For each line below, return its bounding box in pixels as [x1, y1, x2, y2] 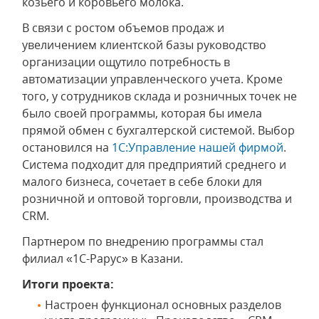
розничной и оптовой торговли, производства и [22, 191, 292, 206]
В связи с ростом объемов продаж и [22, 20, 224, 36]
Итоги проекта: [22, 276, 114, 292]
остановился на [22, 140, 112, 155]
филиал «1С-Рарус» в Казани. [22, 251, 183, 266]
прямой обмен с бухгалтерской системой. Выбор [22, 122, 295, 138]
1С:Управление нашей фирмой [112, 140, 283, 155]
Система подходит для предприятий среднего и [22, 157, 286, 172]
